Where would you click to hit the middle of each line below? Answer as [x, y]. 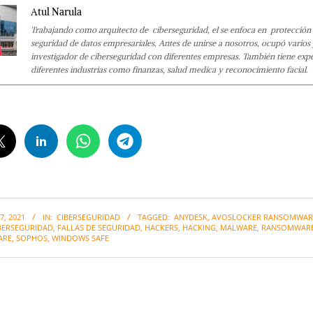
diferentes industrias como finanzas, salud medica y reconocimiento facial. [169, 69]
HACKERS [161, 228]
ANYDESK [191, 217]
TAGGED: [154, 217]
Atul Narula [56, 12]
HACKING [199, 228]
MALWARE [239, 228]
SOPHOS [32, 238]
